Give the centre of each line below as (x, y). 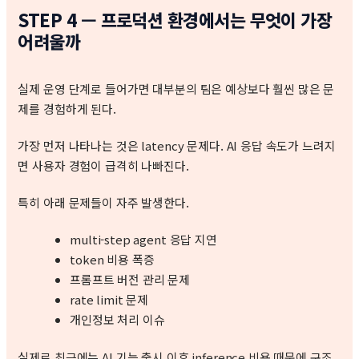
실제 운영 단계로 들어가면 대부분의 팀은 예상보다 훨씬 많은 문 (176, 89)
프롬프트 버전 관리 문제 (130, 279)
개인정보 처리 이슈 (117, 319)
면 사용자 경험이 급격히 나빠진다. (103, 166)
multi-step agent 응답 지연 (143, 239)
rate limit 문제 (109, 299)
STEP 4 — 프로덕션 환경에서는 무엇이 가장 (175, 20)
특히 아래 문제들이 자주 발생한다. (103, 202)
